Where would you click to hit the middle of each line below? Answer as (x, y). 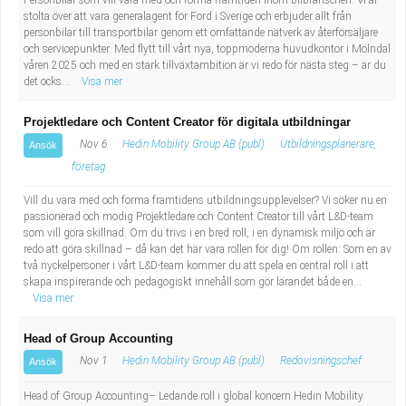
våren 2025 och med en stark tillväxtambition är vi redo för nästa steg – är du (205, 65)
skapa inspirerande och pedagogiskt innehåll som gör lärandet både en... (193, 282)
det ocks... (48, 82)
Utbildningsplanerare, (328, 144)
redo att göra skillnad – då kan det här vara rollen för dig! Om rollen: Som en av (208, 249)
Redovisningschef (321, 361)
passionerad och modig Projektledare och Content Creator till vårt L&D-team (198, 217)
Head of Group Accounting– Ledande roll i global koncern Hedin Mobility (193, 396)
